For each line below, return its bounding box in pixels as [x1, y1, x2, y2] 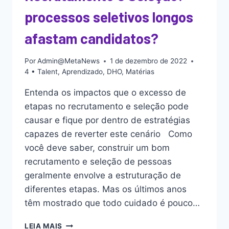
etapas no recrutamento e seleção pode [25, 101, 189, 112]
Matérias [126, 67, 154, 76]
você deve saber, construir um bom [25, 143, 170, 153]
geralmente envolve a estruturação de [25, 170, 181, 181]
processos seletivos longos [25, 8, 193, 26]
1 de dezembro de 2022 [110, 57, 188, 65]
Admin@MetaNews [37, 57, 100, 65]
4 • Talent [25, 67, 58, 76]
